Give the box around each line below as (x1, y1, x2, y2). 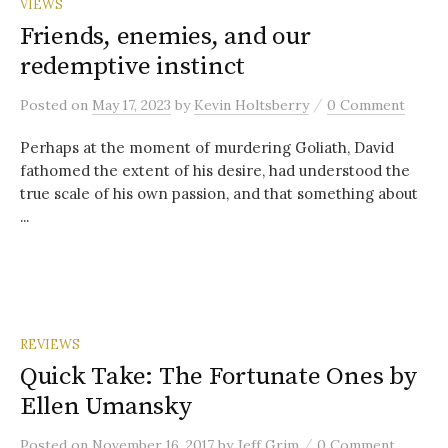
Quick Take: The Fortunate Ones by (20, 361, 417, 393)
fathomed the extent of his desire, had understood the (20, 161, 410, 181)
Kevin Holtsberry (194, 96, 309, 115)
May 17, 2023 (92, 96, 171, 115)
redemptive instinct (20, 51, 246, 83)
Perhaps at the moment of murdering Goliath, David (20, 138, 394, 158)
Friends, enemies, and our (20, 21, 311, 53)
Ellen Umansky (20, 391, 192, 423)
